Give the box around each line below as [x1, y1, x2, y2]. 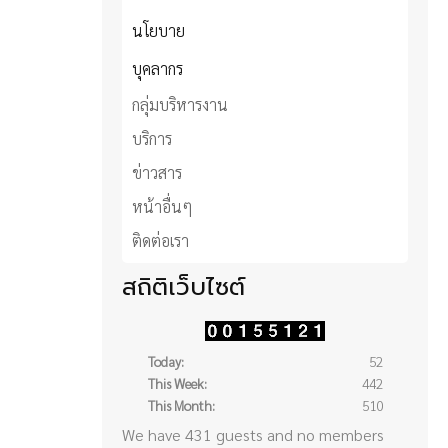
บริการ [132, 127, 172, 149]
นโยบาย [132, 19, 185, 41]
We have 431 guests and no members [122, 423, 384, 445]
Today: [147, 351, 184, 370]
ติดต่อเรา [132, 229, 189, 251]
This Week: [147, 373, 207, 392]
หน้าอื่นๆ [132, 195, 193, 217]
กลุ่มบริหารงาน [132, 93, 228, 115]
